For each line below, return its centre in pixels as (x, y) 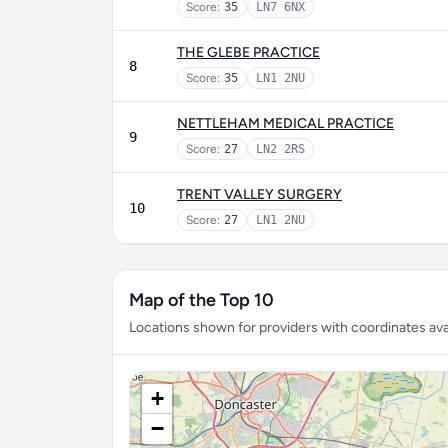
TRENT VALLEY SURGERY (259, 194)
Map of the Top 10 (201, 300)
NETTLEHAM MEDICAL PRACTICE (285, 123)
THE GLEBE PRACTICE (248, 52)
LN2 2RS (280, 149)
